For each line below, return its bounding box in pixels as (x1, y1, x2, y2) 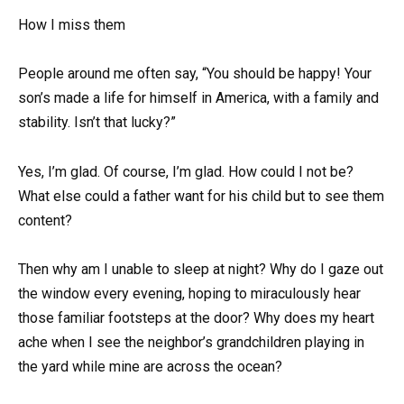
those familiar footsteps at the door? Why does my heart (18, 308, 374, 326)
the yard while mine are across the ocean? (18, 357, 282, 375)
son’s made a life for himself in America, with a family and (18, 89, 379, 107)
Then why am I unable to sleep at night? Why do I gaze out (18, 260, 383, 278)
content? (18, 211, 72, 229)
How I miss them (18, 16, 125, 34)
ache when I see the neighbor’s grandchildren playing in (18, 333, 364, 351)
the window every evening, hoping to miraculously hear (18, 284, 361, 302)
